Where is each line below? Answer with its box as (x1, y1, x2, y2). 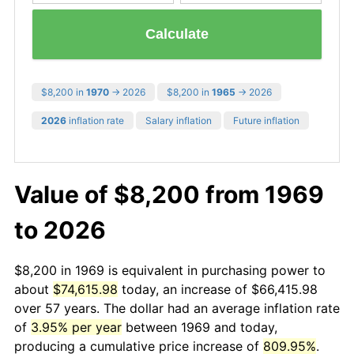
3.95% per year (31, 318, 122, 335)
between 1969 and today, (122, 318, 277, 335)
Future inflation (233, 114, 299, 126)
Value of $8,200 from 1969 (14, 179, 324, 209)
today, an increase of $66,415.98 (118, 281, 318, 297)
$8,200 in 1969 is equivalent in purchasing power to (14, 262, 326, 278)
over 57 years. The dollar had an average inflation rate (14, 299, 340, 316)
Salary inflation (145, 114, 212, 126)
